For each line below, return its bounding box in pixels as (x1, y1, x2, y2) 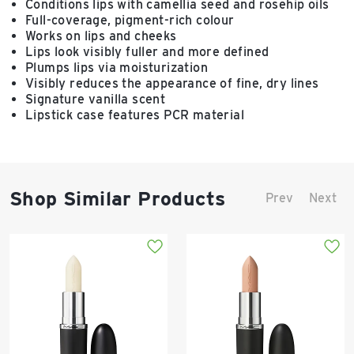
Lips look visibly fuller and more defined (25, 44, 269, 59)
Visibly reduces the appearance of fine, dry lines (25, 76, 319, 91)
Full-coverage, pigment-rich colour (25, 13, 235, 28)
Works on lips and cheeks (25, 28, 177, 43)
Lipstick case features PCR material (25, 107, 244, 122)
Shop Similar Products (9, 186, 226, 210)
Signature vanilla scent (25, 92, 166, 107)
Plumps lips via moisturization (25, 60, 208, 75)
